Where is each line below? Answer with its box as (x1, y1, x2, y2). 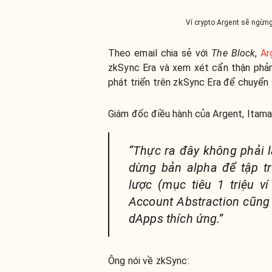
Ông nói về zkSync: (108, 255, 189, 267)
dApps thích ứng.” (129, 211, 223, 226)
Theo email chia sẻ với (108, 47, 212, 59)
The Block (211, 47, 256, 59)
